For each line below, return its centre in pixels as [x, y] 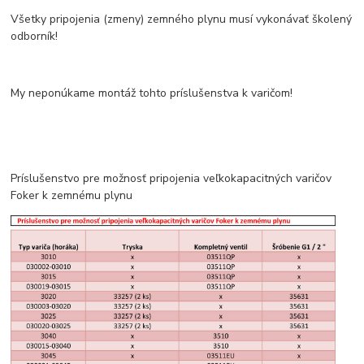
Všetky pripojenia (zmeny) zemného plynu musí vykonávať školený [182, 19]
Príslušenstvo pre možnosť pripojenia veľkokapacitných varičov [171, 179]
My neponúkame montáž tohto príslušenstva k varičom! [152, 93]
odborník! [35, 37]
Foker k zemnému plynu [72, 196]
